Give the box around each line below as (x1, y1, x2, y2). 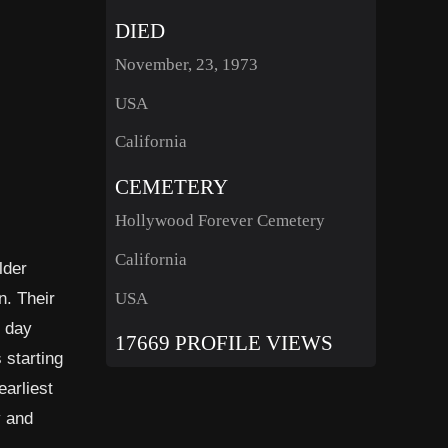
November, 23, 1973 (114, 54, 258, 74)
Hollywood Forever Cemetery (114, 211, 325, 231)
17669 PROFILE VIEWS (114, 331, 333, 355)
